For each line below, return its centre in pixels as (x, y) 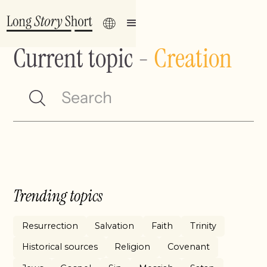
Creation (193, 58)
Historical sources (60, 247)
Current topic (73, 58)
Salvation (115, 226)
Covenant (189, 247)
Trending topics (58, 195)
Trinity (203, 226)
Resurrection (50, 226)
